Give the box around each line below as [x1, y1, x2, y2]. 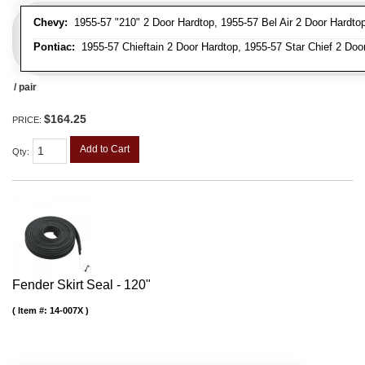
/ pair [14, 81, 37, 93]
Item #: [18, 305, 50, 315]
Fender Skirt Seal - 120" [12, 277, 151, 292]
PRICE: [12, 114, 44, 125]
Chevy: [33, 15, 68, 29]
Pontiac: [33, 40, 75, 53]
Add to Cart [80, 143, 130, 155]
